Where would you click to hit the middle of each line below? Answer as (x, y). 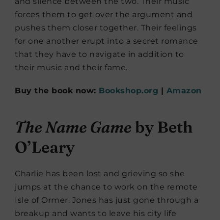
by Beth (162, 127)
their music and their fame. (71, 68)
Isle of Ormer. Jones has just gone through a (107, 200)
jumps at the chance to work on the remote (106, 187)
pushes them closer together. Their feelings (106, 28)
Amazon (184, 91)
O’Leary (45, 147)
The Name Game (73, 127)
